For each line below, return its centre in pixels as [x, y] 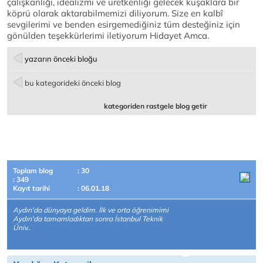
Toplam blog [33, 171]
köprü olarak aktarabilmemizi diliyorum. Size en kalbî [115, 13]
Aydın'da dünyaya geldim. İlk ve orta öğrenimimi [91, 210]
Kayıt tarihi [31, 188]
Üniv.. [22, 227]
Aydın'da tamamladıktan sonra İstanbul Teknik [88, 219]
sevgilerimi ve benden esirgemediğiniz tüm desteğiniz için [124, 24]
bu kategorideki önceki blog [73, 83]
